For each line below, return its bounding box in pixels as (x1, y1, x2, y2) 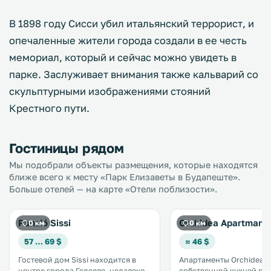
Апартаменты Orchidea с (179, 255, 270, 264)
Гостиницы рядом (9, 140, 124, 156)
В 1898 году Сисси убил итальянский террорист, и (9, 18, 254, 30)
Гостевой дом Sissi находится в (18, 255, 136, 264)
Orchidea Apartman (179, 217, 264, 228)
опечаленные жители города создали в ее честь (9, 34, 247, 47)
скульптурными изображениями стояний (9, 85, 211, 97)
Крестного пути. (9, 102, 90, 114)
